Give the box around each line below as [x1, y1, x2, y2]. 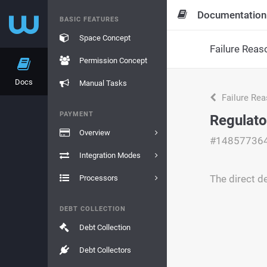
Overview [79, 128, 110, 137]
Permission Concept [79, 56, 147, 65]
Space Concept [79, 33, 131, 42]
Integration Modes [79, 151, 141, 160]
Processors [79, 173, 118, 182]
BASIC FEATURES [60, 15, 119, 23]
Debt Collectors [79, 246, 131, 254]
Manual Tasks [79, 79, 127, 88]
